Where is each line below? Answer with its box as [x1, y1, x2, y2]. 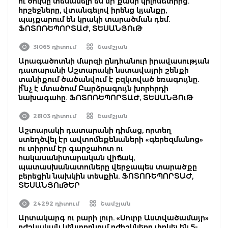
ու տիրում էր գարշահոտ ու [18, 144, 123, 153]
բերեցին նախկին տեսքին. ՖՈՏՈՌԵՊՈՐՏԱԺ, [18, 171, 193, 181]
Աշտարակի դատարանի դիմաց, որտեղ [18, 125, 172, 135]
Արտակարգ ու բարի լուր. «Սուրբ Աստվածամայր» [18, 213, 209, 222]
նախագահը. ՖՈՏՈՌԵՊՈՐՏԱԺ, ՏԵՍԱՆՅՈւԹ [18, 93, 193, 102]
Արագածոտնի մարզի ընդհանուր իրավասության [18, 56, 209, 66]
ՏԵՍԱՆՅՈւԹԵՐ [18, 180, 80, 190]
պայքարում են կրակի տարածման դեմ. [18, 14, 170, 24]
